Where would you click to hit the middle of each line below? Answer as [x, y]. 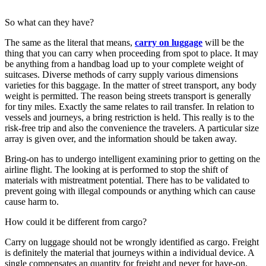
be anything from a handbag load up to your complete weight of [124, 64]
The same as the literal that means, [70, 42]
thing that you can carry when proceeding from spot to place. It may [132, 53]
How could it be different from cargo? [76, 221]
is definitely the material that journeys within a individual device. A [129, 252]
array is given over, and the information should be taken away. [121, 138]
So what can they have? [49, 22]
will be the [223, 42]
